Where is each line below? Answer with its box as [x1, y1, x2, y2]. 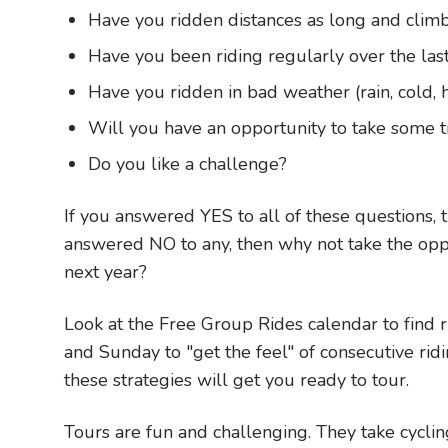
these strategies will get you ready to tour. [64, 367, 409, 392]
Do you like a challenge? [88, 151, 287, 176]
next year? [64, 259, 152, 284]
